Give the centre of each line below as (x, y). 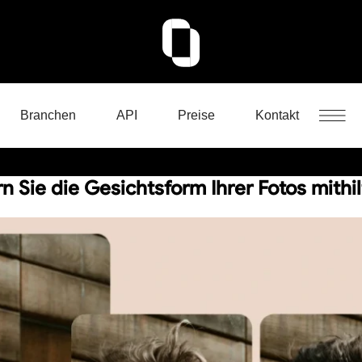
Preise (196, 115)
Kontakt (277, 115)
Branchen (48, 115)
